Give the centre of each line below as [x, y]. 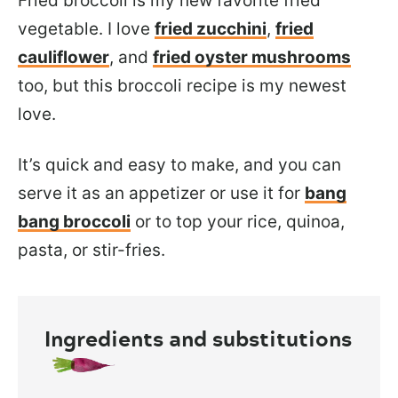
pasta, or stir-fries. [92, 251]
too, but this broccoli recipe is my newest [182, 86]
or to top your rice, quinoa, [238, 222]
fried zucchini [211, 29]
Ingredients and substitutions [198, 338]
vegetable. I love [86, 29]
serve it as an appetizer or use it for [161, 194]
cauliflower [64, 58]
